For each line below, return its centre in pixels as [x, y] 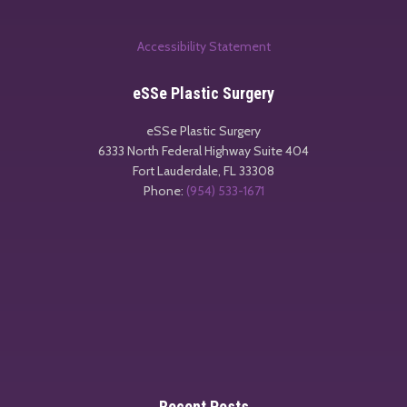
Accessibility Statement [203, 46]
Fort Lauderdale [175, 170]
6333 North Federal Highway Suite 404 [203, 150]
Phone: [164, 190]
